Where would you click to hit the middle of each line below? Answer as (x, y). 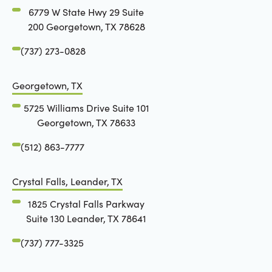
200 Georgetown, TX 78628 (86, 26)
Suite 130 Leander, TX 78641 (87, 219)
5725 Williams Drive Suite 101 (86, 107)
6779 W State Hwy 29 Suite (87, 12)
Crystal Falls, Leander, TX (67, 181)
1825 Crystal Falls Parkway (87, 204)
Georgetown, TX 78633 (87, 122)
